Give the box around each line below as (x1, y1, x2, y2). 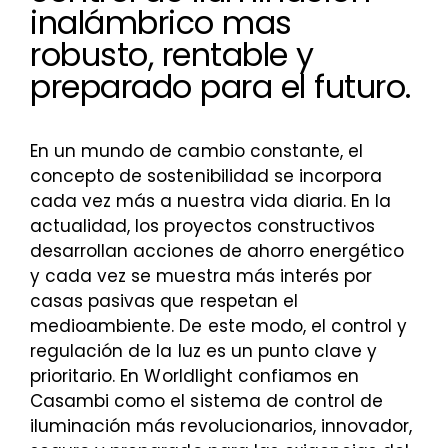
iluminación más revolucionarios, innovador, (30, 413, 413, 438)
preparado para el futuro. (30, 64, 411, 110)
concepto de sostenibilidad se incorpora (30, 163, 383, 188)
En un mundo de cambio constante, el (30, 138, 364, 163)
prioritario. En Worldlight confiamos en (30, 363, 360, 388)
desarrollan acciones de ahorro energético (30, 238, 405, 263)
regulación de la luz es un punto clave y (30, 338, 378, 363)
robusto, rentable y (30, 32, 314, 78)
